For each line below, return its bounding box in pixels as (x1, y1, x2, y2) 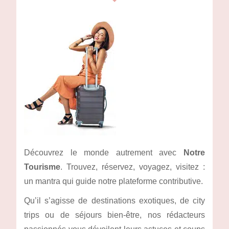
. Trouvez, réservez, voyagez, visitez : (60, 163, 205, 172)
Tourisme (24, 163, 60, 172)
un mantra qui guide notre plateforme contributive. (24, 177, 203, 186)
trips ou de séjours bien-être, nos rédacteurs (24, 211, 205, 220)
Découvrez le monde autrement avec (24, 148, 184, 157)
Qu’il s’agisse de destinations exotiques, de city (24, 196, 205, 205)
